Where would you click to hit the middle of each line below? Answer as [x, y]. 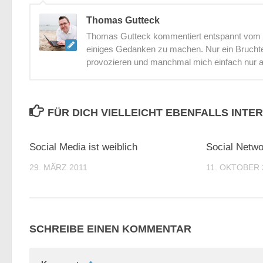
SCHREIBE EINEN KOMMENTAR [110, 229]
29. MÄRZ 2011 [58, 167]
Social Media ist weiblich [83, 147]
